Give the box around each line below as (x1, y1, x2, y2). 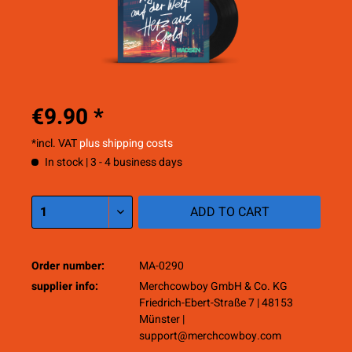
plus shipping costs (79, 135, 173, 152)
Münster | (138, 311, 185, 328)
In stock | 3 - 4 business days (42, 154, 182, 171)
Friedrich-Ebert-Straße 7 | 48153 (138, 295, 293, 312)
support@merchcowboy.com (138, 328, 281, 345)
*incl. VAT (31, 135, 79, 152)
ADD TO (189, 203, 235, 222)
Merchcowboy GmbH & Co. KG (138, 278, 288, 295)
